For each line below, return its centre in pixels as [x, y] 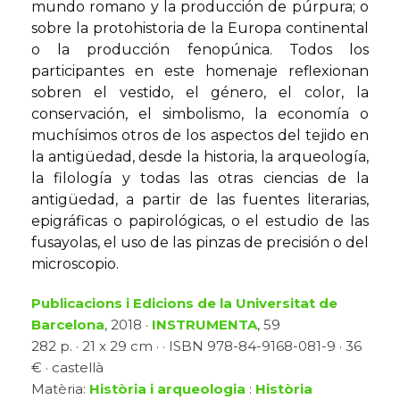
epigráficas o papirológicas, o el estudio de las [200, 221]
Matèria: [60, 389]
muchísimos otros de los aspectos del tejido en [200, 136]
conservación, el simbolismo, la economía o [200, 114]
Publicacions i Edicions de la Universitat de [184, 304]
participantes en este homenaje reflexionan [200, 71]
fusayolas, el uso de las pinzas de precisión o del [200, 243]
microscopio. [75, 264]
